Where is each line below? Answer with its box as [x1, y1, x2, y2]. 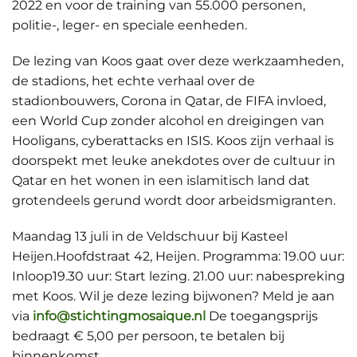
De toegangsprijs [206, 308, 318, 324]
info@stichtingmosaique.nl [33, 308, 206, 324]
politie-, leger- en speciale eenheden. [12, 18, 247, 33]
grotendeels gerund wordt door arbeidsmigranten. [12, 193, 335, 208]
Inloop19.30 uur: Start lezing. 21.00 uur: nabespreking [12, 269, 345, 284]
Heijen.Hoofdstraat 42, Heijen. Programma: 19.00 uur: [12, 249, 344, 264]
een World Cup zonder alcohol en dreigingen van [12, 113, 324, 128]
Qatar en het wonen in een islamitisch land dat [12, 173, 310, 188]
